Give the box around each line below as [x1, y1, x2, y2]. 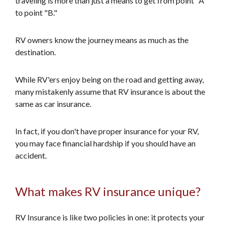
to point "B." [15, 8, 57, 17]
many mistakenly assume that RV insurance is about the [15, 87, 205, 96]
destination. [15, 47, 56, 57]
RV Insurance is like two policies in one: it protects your [15, 212, 205, 222]
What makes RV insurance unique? [15, 184, 201, 199]
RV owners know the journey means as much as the [15, 35, 188, 45]
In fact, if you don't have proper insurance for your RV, [15, 126, 199, 136]
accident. [15, 150, 47, 160]
